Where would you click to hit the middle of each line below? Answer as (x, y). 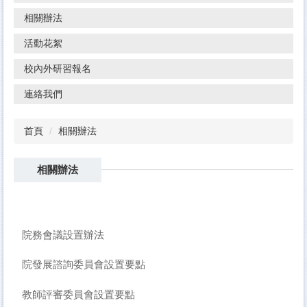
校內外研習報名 (58, 69)
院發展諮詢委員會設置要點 (83, 265)
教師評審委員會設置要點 (78, 294)
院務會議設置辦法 (63, 234)
